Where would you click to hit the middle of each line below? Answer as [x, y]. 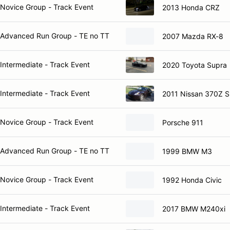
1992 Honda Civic [192, 180]
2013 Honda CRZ [191, 7]
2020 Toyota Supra [195, 65]
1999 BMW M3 [187, 151]
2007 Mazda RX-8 [193, 36]
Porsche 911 [183, 122]
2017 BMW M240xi [194, 208]
